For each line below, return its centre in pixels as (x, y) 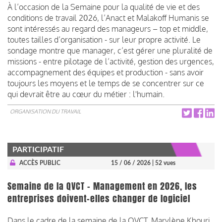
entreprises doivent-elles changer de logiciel (99, 198)
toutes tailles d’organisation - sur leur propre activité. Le (104, 39)
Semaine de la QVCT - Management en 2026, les (102, 186)
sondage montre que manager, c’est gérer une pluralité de (110, 50)
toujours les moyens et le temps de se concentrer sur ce (106, 83)
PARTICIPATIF (38, 149)
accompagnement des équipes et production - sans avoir (106, 72)
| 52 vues (164, 163)
